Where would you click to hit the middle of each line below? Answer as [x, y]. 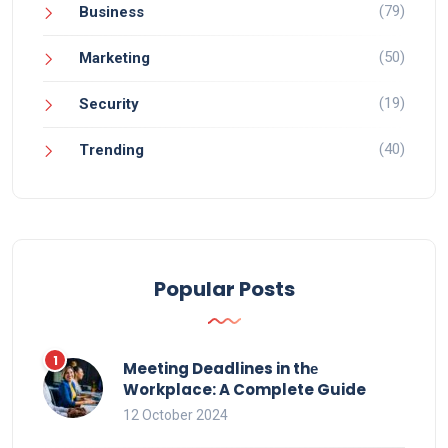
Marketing [114, 57]
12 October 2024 [175, 414]
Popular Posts [224, 288]
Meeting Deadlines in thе [220, 368]
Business [111, 11]
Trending [111, 149]
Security [109, 103]
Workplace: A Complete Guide [244, 389]
